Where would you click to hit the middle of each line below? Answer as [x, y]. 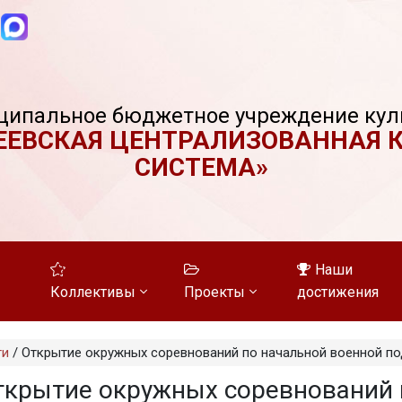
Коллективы [92, 292]
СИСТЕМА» [201, 167]
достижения [338, 292]
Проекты [215, 292]
